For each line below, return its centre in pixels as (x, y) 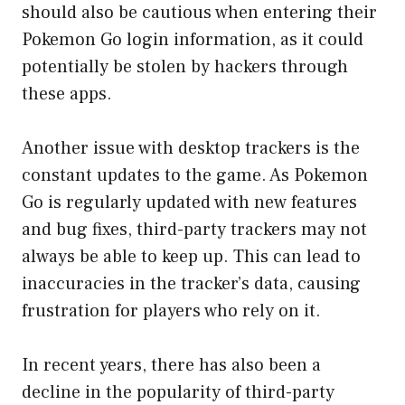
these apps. (67, 94)
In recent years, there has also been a (171, 365)
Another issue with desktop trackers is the (191, 148)
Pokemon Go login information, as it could (193, 39)
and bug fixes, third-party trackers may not (194, 229)
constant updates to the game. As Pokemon (195, 175)
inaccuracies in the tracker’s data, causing (191, 283)
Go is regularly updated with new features (189, 202)
